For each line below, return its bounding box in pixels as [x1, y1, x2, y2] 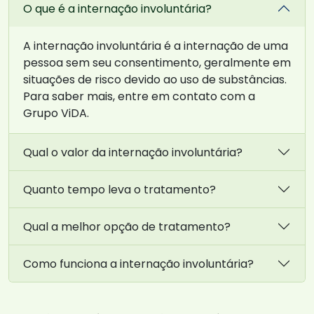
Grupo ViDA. [23, 105, 89, 122]
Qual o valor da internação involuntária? [23, 144, 243, 161]
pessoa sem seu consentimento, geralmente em [23, 55, 291, 71]
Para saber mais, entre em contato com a [23, 88, 255, 105]
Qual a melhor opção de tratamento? [23, 218, 231, 235]
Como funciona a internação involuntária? [23, 255, 254, 272]
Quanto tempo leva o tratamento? [23, 181, 216, 198]
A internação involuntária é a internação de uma [23, 38, 288, 55]
